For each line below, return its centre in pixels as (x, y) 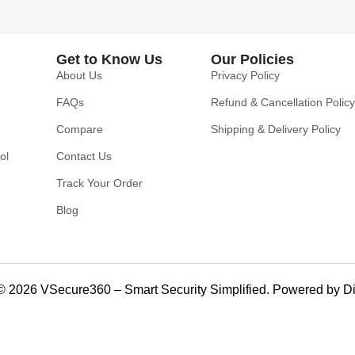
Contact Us (84, 156)
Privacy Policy (245, 75)
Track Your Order (100, 183)
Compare (80, 129)
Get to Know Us (110, 59)
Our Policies (252, 59)
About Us (80, 75)
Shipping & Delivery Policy (275, 129)
